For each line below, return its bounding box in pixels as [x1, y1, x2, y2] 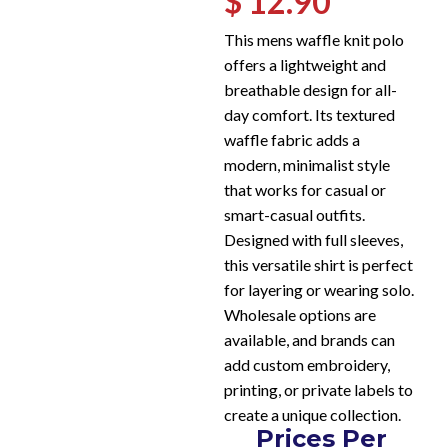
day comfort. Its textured [224, 105, 395, 124]
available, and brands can [224, 330, 395, 349]
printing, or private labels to [224, 380, 413, 399]
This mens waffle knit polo [224, 30, 404, 49]
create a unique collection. [224, 405, 401, 424]
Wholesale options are [224, 305, 376, 324]
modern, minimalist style [224, 155, 390, 174]
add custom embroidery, [224, 355, 390, 374]
